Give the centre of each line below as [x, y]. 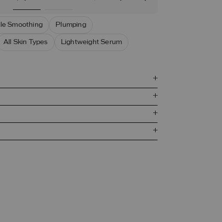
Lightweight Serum [91, 42]
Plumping [71, 25]
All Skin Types [26, 42]
